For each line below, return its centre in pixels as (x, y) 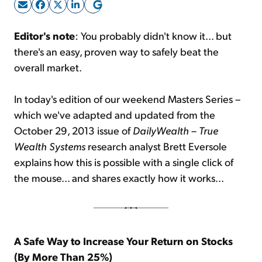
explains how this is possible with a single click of (124, 162)
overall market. (48, 67)
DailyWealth (162, 130)
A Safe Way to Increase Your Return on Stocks (123, 241)
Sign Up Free (131, 34)
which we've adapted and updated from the (115, 115)
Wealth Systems (51, 146)
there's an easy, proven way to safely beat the (116, 51)
